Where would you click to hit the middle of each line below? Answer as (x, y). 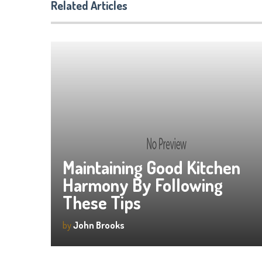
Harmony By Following (143, 185)
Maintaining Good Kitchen (151, 167)
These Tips (102, 202)
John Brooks (99, 225)
